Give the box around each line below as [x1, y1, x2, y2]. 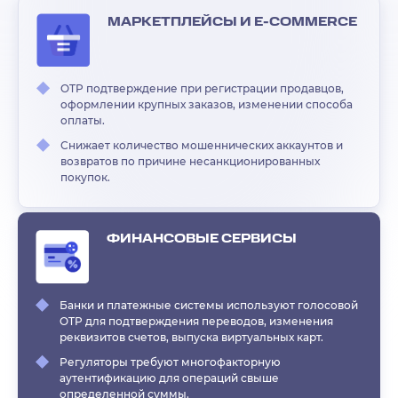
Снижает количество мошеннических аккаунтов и [60, 139, 344, 153]
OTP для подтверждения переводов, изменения [60, 314, 333, 328]
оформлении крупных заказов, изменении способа [60, 98, 354, 112]
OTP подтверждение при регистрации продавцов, [60, 82, 345, 96]
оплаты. [60, 114, 106, 128]
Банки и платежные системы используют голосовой [60, 298, 358, 312]
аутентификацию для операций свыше [60, 370, 279, 385]
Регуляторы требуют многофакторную [60, 354, 281, 369]
